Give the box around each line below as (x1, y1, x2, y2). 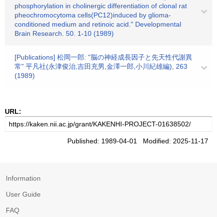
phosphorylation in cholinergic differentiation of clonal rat (15, 2, 187, 10)
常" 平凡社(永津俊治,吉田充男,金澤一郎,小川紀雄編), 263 (15, 62, 187, 70)
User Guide (6, 190, 41, 198)
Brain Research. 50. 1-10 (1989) (15, 30, 114, 37)
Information (6, 174, 41, 182)
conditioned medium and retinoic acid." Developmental (15, 20, 181, 28)
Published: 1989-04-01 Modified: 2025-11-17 (67, 137, 212, 145)
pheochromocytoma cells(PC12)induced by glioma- (15, 11, 171, 19)
